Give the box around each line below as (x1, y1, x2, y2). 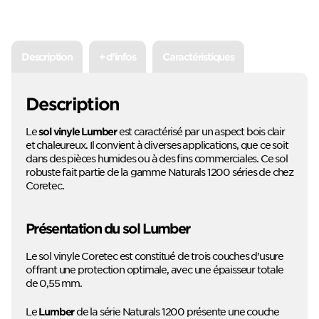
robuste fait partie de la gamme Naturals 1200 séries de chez (26, 164, 293, 178)
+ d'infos (98, 50, 137, 63)
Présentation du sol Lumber (26, 219, 190, 236)
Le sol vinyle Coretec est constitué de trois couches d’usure (26, 249, 283, 262)
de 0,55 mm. (26, 276, 82, 289)
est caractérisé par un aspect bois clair (117, 124, 285, 137)
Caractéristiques (162, 50, 234, 63)
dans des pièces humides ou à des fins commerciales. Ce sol (26, 151, 288, 164)
